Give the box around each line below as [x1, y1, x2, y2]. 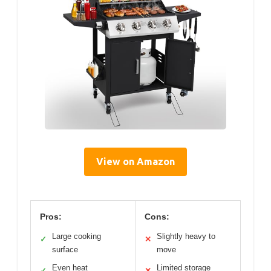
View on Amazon [96, 156, 175, 167]
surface [52, 245, 78, 254]
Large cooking [52, 232, 101, 241]
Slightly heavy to [157, 232, 215, 241]
